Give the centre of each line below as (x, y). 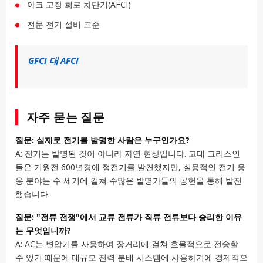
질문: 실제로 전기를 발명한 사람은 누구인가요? (102, 140)
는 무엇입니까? (43, 231)
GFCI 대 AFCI (53, 61)
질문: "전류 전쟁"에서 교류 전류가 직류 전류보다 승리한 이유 (129, 217)
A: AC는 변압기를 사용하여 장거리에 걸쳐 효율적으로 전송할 (127, 244)
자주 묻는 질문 (66, 117)
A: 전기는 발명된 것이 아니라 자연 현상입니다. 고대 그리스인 (128, 153)
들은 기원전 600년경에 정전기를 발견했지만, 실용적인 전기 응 (130, 167)
